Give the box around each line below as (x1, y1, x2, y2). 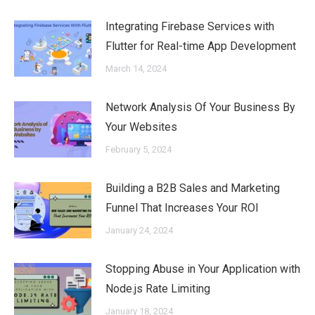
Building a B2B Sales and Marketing (105, 181, 280, 195)
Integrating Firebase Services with (105, 20, 274, 33)
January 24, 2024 (105, 225, 173, 236)
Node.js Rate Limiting (105, 282, 210, 295)
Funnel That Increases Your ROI (105, 201, 259, 214)
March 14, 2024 (105, 63, 167, 74)
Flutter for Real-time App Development (105, 39, 296, 53)
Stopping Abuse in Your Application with (105, 262, 300, 276)
